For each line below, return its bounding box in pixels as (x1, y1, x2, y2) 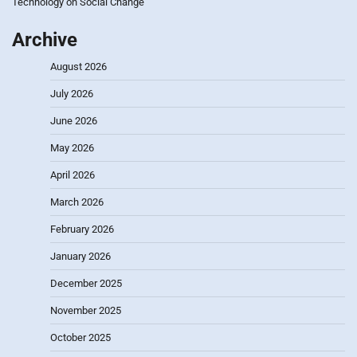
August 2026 (50, 60, 107, 73)
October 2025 (50, 331, 111, 343)
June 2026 (50, 114, 97, 127)
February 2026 (50, 222, 114, 235)
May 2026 (50, 141, 94, 154)
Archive (12, 28, 77, 51)
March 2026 (50, 195, 104, 208)
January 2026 (50, 249, 111, 262)
